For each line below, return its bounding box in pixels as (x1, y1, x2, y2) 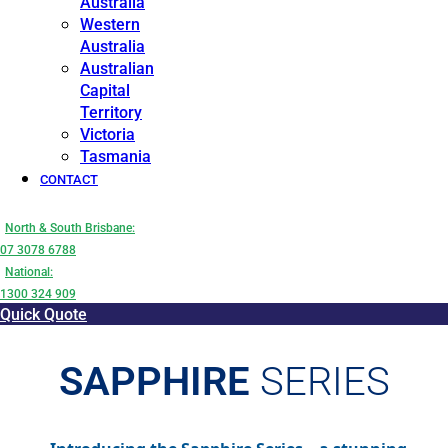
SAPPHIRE (58, 358, 250, 406)
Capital (80, 81, 130, 100)
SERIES (249, 358, 390, 406)
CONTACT (40, 172, 98, 187)
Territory (80, 103, 142, 122)
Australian (80, 59, 154, 78)
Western (80, 15, 140, 34)
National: (5, 265, 53, 279)
